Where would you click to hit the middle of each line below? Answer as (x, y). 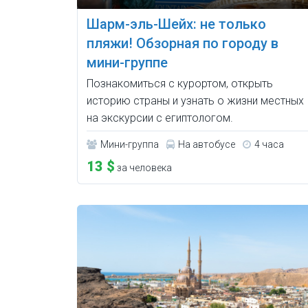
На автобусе (207, 144)
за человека (143, 167)
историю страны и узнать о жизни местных (195, 100)
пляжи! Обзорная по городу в (183, 43)
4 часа (269, 144)
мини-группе (127, 62)
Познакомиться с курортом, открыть (180, 83)
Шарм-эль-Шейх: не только (176, 24)
